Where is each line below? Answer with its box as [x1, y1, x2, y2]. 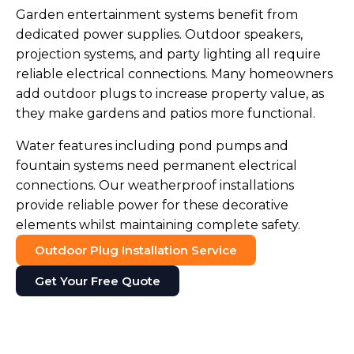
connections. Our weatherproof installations [16, 178, 294, 194]
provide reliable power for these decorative [16, 198, 288, 213]
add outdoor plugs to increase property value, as [16, 86, 324, 102]
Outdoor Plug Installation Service [35, 243, 237, 258]
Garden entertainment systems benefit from [16, 7, 298, 23]
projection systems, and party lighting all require [16, 47, 321, 62]
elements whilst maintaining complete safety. [16, 217, 300, 233]
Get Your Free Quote [35, 273, 160, 289]
